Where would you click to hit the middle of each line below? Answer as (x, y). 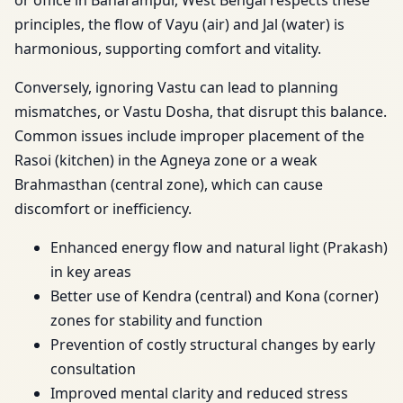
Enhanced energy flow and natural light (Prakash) (219, 248)
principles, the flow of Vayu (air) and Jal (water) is (179, 25)
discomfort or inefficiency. (103, 209)
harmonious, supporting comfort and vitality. (168, 49)
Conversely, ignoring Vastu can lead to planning (176, 88)
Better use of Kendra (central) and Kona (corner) (215, 296)
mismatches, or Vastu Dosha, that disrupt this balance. (201, 112)
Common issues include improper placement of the (189, 136)
